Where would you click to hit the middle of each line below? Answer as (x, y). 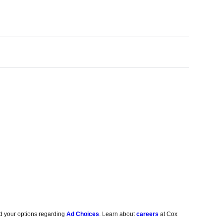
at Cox (168, 214)
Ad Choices (83, 214)
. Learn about (118, 214)
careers (148, 214)
